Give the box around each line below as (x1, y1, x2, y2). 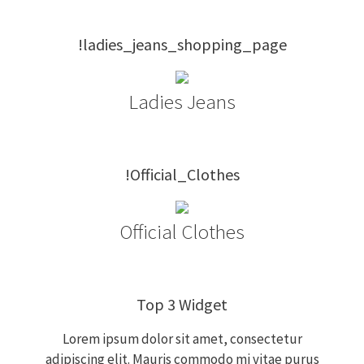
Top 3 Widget (136, 294, 227, 314)
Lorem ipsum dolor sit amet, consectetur (62, 330, 302, 348)
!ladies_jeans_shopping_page (77, 34, 287, 54)
